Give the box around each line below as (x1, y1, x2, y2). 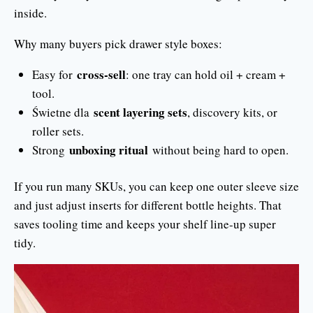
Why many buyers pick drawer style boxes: (14, 35, 222, 52)
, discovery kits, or (187, 103, 277, 120)
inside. (14, 4, 47, 21)
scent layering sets (93, 103, 187, 121)
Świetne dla (31, 103, 94, 120)
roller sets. (31, 122, 84, 139)
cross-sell (76, 65, 126, 83)
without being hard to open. (147, 141, 289, 158)
